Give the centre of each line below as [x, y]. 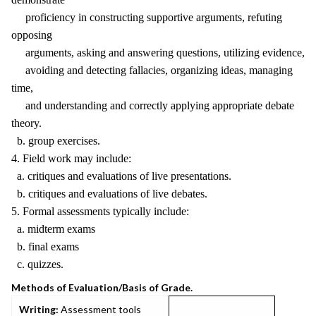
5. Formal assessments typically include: [100, 211]
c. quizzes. [37, 264]
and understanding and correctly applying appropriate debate [153, 105]
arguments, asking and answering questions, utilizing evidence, [158, 53]
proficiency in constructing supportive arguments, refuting [147, 17]
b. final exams [45, 247]
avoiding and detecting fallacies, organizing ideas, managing [152, 70]
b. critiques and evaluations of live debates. [109, 194]
